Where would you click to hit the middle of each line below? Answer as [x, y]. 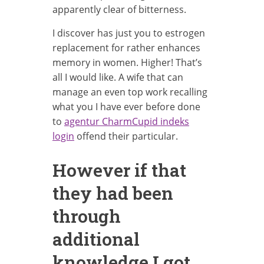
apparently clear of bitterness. [119, 9]
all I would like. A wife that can [118, 77]
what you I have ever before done [126, 106]
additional [96, 239]
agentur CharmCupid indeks [127, 121]
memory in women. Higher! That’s [127, 62]
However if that [119, 170]
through [87, 216]
